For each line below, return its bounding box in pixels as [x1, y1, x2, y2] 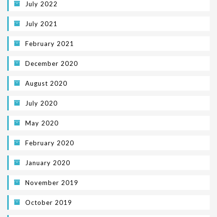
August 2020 [25, 79, 67, 87]
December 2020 [25, 59, 78, 67]
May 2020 [25, 119, 59, 127]
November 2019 [25, 178, 78, 186]
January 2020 [25, 158, 70, 167]
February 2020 [25, 139, 74, 147]
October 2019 [25, 198, 72, 206]
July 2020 [25, 99, 58, 107]
